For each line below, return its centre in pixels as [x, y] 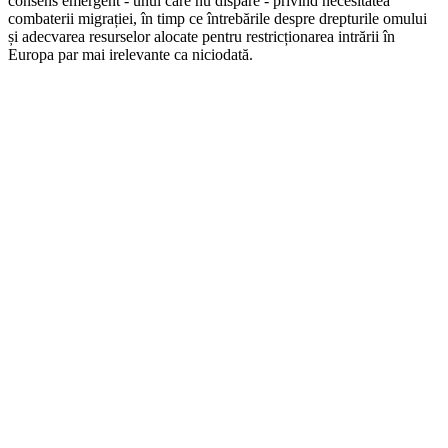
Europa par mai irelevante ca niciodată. [130, 55]
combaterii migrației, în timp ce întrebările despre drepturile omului [217, 19]
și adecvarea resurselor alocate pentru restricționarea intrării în [201, 37]
